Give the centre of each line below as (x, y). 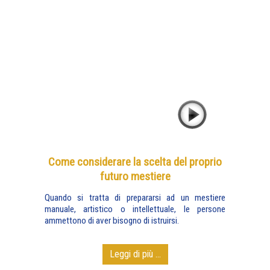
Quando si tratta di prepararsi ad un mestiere (135, 198)
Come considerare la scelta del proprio (135, 162)
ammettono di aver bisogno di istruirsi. (112, 221)
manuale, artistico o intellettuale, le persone (135, 209)
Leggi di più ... (135, 254)
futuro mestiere (135, 176)
